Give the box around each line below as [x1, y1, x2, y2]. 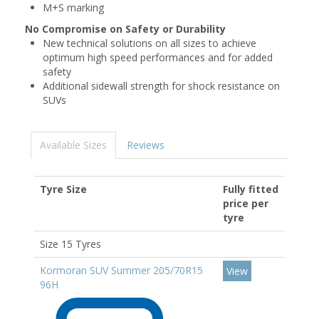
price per [223, 197, 268, 210]
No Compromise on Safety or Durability [25, 22, 226, 36]
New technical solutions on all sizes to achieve [43, 36, 256, 50]
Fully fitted [223, 182, 278, 196]
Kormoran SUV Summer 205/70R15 [40, 263, 203, 277]
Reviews [127, 138, 164, 152]
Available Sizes [40, 138, 107, 152]
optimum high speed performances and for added [43, 51, 273, 64]
